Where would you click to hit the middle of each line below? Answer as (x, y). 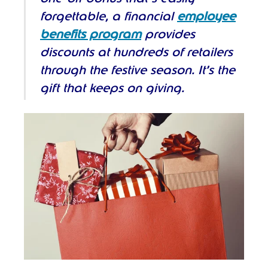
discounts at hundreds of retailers (136, 52)
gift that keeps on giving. (112, 88)
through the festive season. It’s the (138, 70)
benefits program (91, 34)
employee (206, 16)
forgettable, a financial (109, 16)
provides (168, 34)
